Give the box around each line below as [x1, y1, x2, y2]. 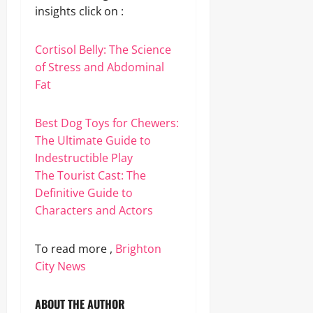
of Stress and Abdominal [35, 59, 164, 75]
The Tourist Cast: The [35, 168, 146, 183]
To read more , [35, 241, 115, 256]
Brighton [115, 241, 161, 256]
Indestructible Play [35, 150, 133, 166]
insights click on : [35, 3, 124, 19]
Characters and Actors [35, 203, 153, 218]
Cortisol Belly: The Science [35, 42, 171, 57]
